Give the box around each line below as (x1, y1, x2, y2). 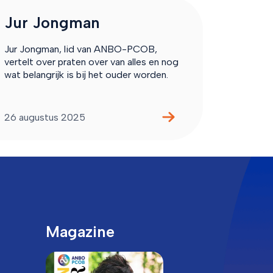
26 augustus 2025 (4, 111, 85, 123)
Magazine (45, 222, 115, 241)
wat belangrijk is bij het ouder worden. (4, 68, 168, 80)
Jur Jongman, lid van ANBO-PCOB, (4, 43, 157, 55)
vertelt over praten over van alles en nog (4, 55, 179, 68)
